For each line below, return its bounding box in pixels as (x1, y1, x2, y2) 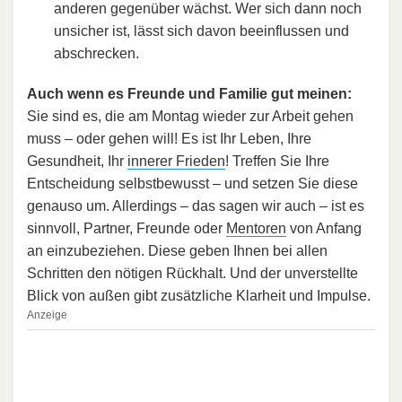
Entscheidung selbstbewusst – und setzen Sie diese (27, 176, 358, 192)
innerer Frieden (127, 153, 225, 170)
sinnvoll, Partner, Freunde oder (27, 221, 226, 237)
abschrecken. (54, 46, 139, 62)
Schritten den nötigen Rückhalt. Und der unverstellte (27, 266, 358, 282)
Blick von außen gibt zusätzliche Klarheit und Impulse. (27, 288, 371, 304)
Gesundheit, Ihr (27, 153, 127, 170)
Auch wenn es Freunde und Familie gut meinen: (27, 86, 352, 102)
